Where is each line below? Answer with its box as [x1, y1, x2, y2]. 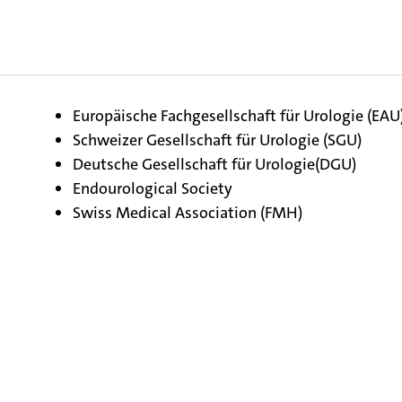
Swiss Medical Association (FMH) [72, 202, 302, 223]
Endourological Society [72, 178, 232, 199]
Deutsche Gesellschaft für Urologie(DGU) [72, 153, 356, 175]
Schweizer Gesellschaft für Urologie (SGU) [72, 129, 362, 151]
